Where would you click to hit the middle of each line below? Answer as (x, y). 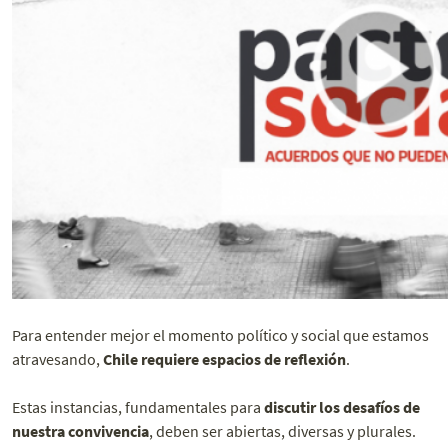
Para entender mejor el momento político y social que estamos (220, 335)
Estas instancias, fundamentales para (138, 407)
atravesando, (57, 359)
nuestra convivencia (80, 431)
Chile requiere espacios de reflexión (224, 359)
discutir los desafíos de (342, 407)
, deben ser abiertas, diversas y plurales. (282, 431)
